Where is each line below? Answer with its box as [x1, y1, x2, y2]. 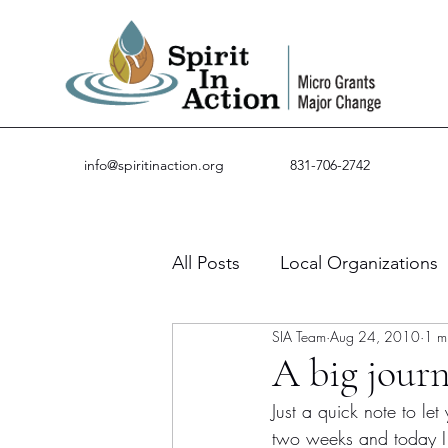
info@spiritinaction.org [84, 156, 224, 174]
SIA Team [272, 326, 326, 346]
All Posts [172, 251, 240, 274]
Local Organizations [280, 251, 438, 274]
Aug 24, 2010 [330, 326, 420, 346]
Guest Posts [212, 331, 308, 354]
